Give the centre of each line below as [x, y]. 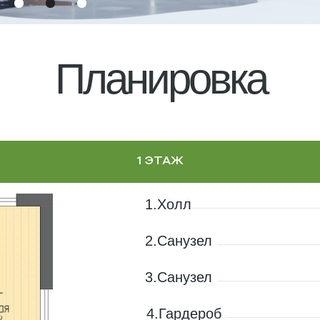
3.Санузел [179, 277]
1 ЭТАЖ [160, 161]
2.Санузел [179, 241]
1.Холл [168, 204]
